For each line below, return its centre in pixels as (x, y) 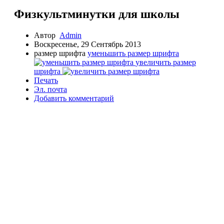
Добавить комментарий (74, 98)
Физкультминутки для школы (97, 14)
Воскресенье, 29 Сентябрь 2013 (87, 44)
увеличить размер (166, 62)
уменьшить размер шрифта (133, 53)
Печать (46, 80)
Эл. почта (50, 89)
